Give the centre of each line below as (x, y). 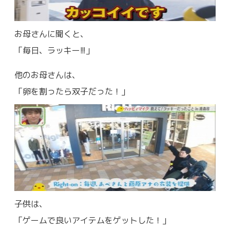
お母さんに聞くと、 (51, 34)
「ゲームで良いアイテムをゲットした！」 (92, 220)
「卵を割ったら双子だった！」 (72, 91)
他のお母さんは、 (47, 75)
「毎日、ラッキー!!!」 (54, 50)
